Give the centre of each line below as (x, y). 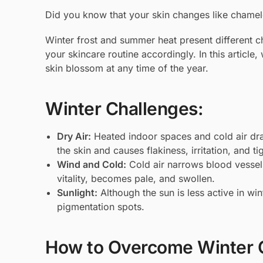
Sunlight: (77, 192)
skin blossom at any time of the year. (127, 68)
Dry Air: (74, 136)
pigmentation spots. (101, 206)
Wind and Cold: (92, 164)
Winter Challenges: (124, 108)
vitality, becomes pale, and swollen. (136, 178)
